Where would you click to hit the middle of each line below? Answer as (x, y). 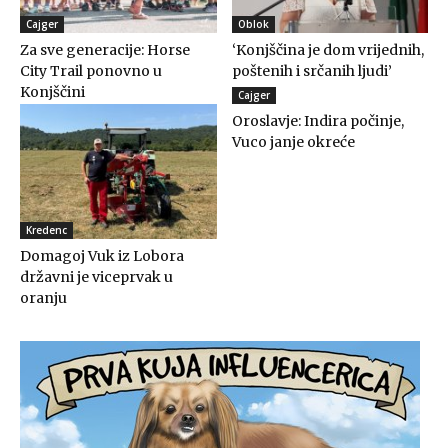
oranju (43, 298)
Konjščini (52, 91)
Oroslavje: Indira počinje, (317, 120)
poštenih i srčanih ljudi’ (311, 70)
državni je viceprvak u (96, 277)
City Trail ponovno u (91, 70)
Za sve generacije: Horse (105, 49)
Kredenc (46, 230)
